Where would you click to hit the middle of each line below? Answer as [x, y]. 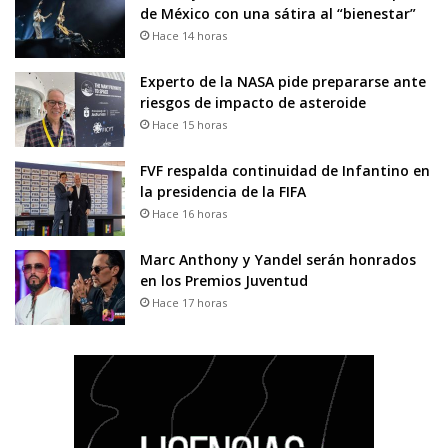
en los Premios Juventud [224, 281]
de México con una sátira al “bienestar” [278, 14]
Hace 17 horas [189, 303]
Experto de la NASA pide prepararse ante [283, 82]
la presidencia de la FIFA [223, 192]
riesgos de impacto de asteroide [253, 103]
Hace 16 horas [189, 214]
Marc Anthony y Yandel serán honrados [278, 260]
